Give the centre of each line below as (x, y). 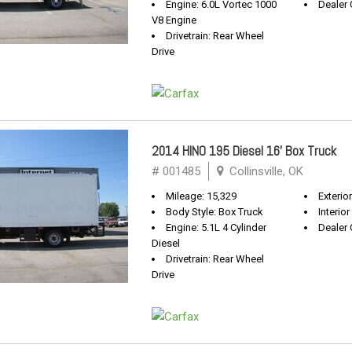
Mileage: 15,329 (201, 196)
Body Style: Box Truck (214, 212)
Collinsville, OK (265, 171)
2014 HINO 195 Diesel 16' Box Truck (244, 151)
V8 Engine (174, 20)
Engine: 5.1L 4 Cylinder (216, 227)
